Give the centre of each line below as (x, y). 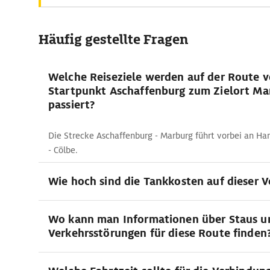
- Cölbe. (63, 150)
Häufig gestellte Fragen (113, 39)
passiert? (72, 105)
